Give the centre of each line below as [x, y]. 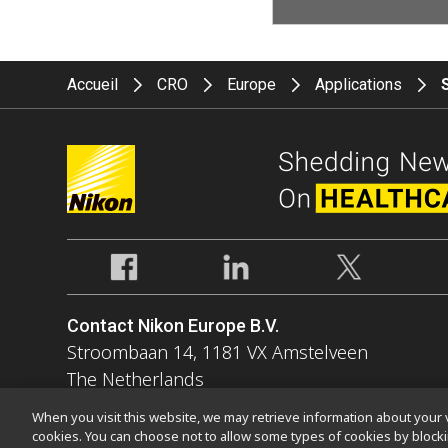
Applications [359, 85]
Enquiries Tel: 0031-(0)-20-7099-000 [212, 406]
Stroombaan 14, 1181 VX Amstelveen [218, 352]
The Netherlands [136, 379]
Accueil [93, 85]
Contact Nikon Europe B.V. [173, 326]
